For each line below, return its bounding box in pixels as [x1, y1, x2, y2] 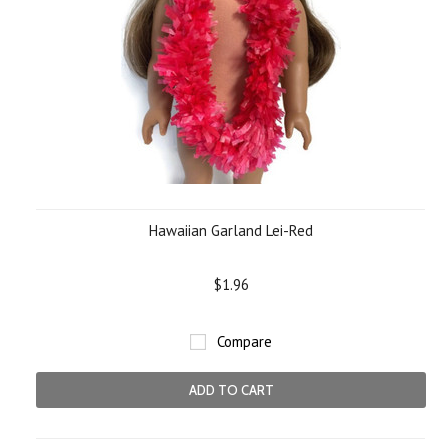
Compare [217, 332, 272, 351]
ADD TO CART [188, 382, 274, 398]
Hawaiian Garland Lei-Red [149, 221, 313, 240]
